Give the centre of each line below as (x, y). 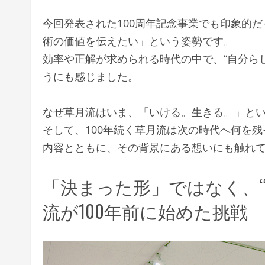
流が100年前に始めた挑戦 (145, 211)
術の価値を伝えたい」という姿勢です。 (138, 41)
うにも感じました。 (91, 76)
